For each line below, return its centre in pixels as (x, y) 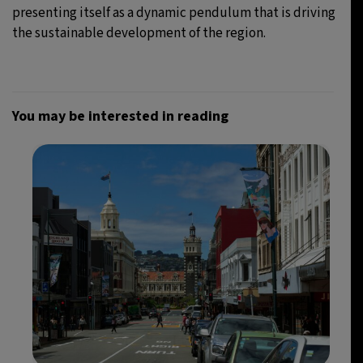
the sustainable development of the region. (139, 33)
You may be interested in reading (120, 116)
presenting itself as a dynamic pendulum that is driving (174, 13)
